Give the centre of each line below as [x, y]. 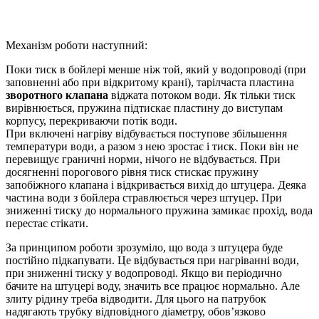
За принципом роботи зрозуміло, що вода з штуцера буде [144, 248]
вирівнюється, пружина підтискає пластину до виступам [144, 108]
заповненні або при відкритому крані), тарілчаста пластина [150, 83]
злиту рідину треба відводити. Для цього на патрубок [136, 299]
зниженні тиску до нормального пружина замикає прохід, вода [159, 211]
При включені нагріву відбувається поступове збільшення [146, 134]
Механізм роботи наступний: [77, 46]
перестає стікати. [47, 224]
